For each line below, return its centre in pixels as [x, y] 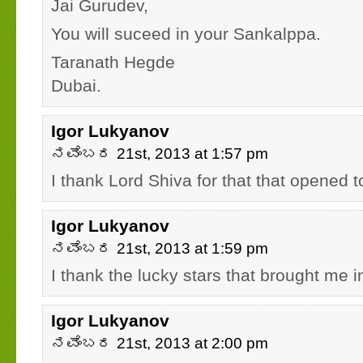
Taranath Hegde [113, 62]
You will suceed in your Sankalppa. [186, 34]
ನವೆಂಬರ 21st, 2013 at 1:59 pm [160, 248]
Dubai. [76, 85]
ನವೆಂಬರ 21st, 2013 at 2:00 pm [160, 343]
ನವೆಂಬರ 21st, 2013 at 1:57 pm [160, 154]
